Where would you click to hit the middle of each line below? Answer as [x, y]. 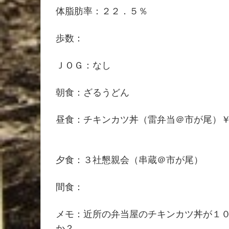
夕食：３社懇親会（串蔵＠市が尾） [129, 159]
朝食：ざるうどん [93, 92]
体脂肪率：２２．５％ [102, 10]
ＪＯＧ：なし [83, 64]
